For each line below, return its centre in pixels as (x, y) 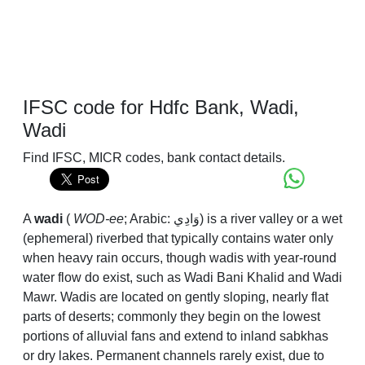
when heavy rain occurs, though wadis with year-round (180, 258)
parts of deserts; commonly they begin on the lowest (172, 317)
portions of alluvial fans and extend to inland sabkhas (176, 336)
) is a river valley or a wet (271, 219)
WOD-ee (99, 219)
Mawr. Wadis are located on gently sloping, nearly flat (176, 297)
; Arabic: (149, 219)
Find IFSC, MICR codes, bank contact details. (154, 158)
